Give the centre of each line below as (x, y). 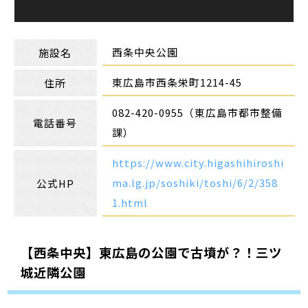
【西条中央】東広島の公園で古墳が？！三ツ (151, 253)
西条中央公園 (145, 52)
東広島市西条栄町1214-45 (177, 82)
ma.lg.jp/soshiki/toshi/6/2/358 (195, 182)
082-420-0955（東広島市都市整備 (198, 112)
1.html (130, 202)
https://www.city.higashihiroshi (198, 162)
